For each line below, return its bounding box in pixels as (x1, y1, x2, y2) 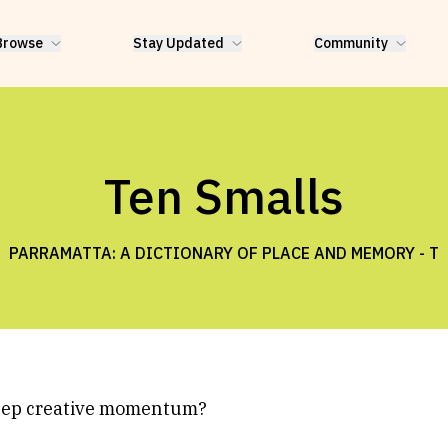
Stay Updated (133, 34, 224, 52)
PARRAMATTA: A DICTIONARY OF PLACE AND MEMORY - (9, 243, 425, 263)
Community (314, 34, 388, 52)
